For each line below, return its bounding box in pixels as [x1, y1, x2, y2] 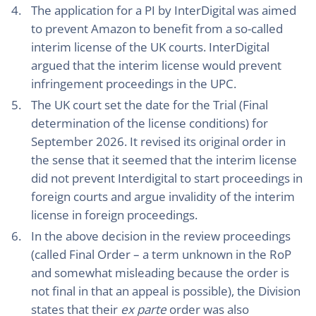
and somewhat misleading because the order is [31, 265, 289, 281]
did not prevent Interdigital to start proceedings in [31, 170, 303, 186]
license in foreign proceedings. [31, 207, 197, 223]
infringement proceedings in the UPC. [31, 75, 236, 92]
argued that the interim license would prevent [31, 57, 281, 73]
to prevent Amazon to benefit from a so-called [31, 20, 283, 37]
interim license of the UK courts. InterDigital [31, 39, 269, 55]
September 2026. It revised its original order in [31, 133, 286, 150]
